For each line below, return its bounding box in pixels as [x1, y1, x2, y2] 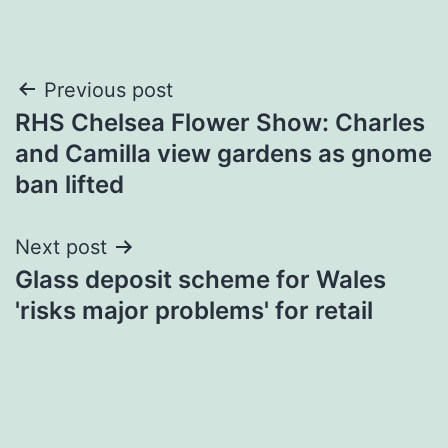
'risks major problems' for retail [15, 295, 373, 325]
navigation [14, 118, 189, 163]
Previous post [44, 77, 173, 102]
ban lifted [15, 169, 124, 199]
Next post [15, 234, 107, 259]
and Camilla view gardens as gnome [15, 138, 432, 168]
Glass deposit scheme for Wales [15, 264, 386, 294]
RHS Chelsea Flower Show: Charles [15, 107, 425, 137]
